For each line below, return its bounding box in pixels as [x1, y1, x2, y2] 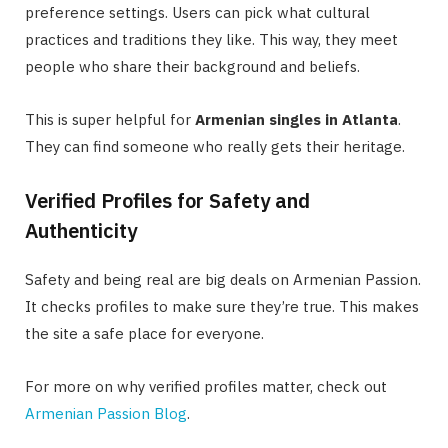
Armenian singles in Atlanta [195, 109, 398, 129]
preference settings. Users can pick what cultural [25, 2, 370, 22]
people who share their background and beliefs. [25, 56, 360, 76]
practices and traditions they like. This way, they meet [25, 29, 398, 49]
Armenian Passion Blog [25, 403, 187, 423]
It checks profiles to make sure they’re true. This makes [25, 296, 419, 316]
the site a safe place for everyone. [25, 323, 264, 343]
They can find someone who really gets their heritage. [25, 136, 405, 156]
